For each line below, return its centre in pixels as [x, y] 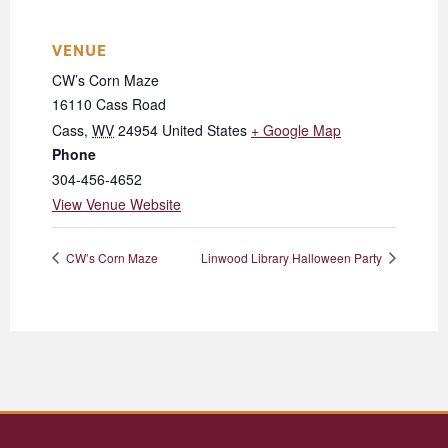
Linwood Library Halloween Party [293, 257]
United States [204, 130]
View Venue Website [116, 204]
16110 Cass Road [109, 104]
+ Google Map [296, 130]
